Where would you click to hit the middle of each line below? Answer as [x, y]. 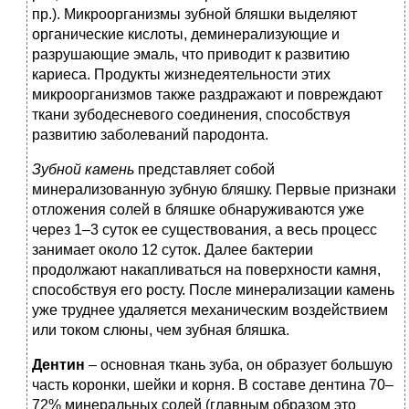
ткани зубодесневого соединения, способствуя [191, 115]
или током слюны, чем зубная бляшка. [161, 330]
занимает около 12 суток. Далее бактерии [173, 250]
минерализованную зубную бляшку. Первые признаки [214, 190]
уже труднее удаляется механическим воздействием [210, 310]
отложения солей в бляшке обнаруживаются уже [198, 210]
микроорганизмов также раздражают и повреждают [207, 95]
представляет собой [206, 170]
